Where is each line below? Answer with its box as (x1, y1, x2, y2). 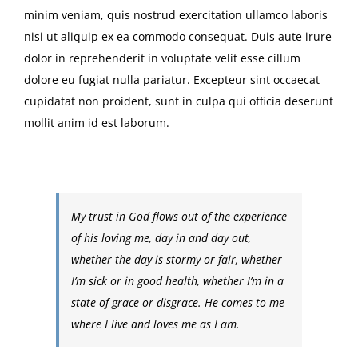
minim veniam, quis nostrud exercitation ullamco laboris (24, 7, 328, 23)
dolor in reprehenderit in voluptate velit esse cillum (24, 50, 300, 66)
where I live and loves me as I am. (71, 316, 240, 332)
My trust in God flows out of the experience (71, 209, 287, 225)
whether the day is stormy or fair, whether (71, 252, 282, 268)
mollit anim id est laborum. (24, 115, 169, 131)
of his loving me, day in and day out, (71, 230, 251, 246)
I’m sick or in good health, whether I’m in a (71, 273, 284, 289)
